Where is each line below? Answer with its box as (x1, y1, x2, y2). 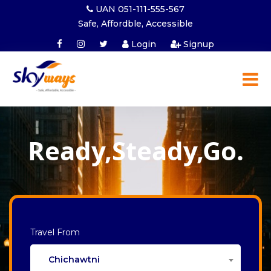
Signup (181, 39, 214, 50)
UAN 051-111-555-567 (93, 4, 184, 15)
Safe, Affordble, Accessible (78, 18, 193, 29)
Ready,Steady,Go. (27, 133, 244, 168)
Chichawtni (48, 253, 100, 265)
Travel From (30, 227, 80, 238)
